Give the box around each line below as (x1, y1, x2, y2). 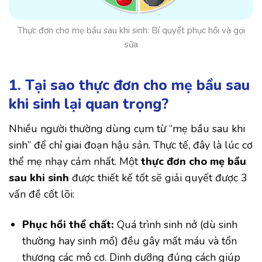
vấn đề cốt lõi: (9, 187, 74, 202)
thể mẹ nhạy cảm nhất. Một (9, 154, 141, 169)
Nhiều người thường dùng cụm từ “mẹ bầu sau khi (9, 122, 245, 136)
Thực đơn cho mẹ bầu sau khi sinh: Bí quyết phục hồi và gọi (17, 24, 245, 36)
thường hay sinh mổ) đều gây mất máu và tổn (22, 233, 237, 248)
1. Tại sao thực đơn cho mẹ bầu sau (9, 75, 250, 95)
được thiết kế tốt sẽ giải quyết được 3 (69, 171, 247, 185)
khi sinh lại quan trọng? (9, 94, 168, 114)
